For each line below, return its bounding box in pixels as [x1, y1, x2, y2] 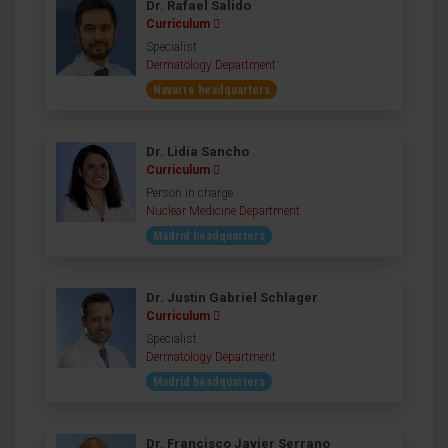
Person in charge [146, 185, 233, 200]
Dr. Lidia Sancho [146, 143, 249, 159]
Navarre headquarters [153, 82, 270, 97]
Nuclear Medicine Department [146, 203, 300, 218]
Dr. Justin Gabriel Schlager [146, 289, 318, 305]
